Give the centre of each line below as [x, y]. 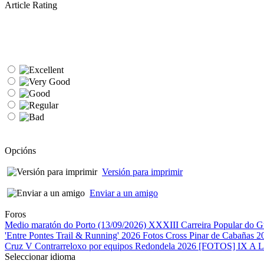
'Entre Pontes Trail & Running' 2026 [74, 236]
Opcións [20, 151]
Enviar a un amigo [124, 193]
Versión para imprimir [142, 172]
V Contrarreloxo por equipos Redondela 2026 [112, 246]
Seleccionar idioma [40, 257]
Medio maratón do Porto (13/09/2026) [77, 225]
